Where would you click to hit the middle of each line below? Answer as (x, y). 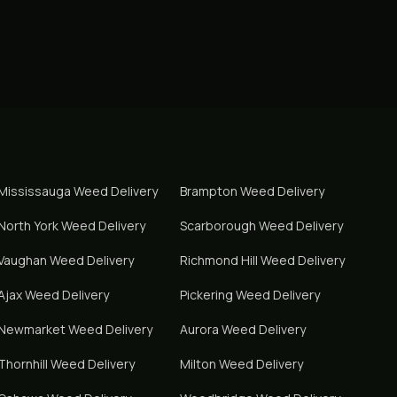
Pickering (206, 295)
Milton (198, 364)
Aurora (199, 329)
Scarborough (218, 226)
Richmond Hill (218, 260)
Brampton (208, 191)
